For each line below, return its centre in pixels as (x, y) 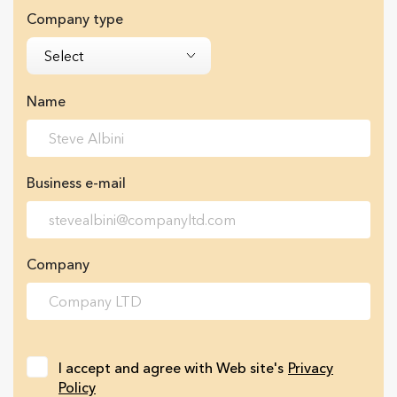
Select (64, 56)
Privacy (311, 368)
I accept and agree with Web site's (171, 368)
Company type (75, 19)
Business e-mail (76, 183)
